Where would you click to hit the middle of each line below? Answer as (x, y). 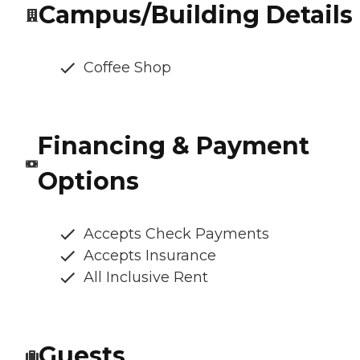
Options (88, 181)
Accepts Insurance (150, 255)
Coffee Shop (127, 67)
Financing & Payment (173, 145)
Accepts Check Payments (176, 233)
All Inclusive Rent (146, 277)
